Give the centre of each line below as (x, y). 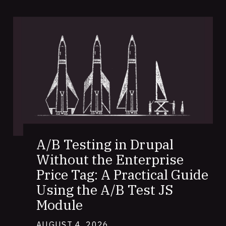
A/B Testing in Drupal (105, 144)
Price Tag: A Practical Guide (122, 175)
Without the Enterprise (110, 159)
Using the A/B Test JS (105, 190)
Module (60, 205)
